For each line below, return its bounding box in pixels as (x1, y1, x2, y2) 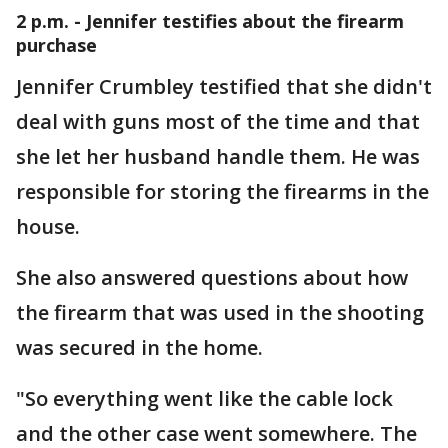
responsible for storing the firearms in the (16, 178, 429, 205)
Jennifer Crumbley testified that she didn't (16, 73, 432, 100)
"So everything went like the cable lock (16, 385, 393, 412)
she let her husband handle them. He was (16, 143, 420, 170)
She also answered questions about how (16, 264, 408, 291)
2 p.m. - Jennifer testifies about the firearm (16, 9, 404, 33)
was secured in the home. (16, 334, 268, 361)
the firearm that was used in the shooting (16, 299, 424, 326)
